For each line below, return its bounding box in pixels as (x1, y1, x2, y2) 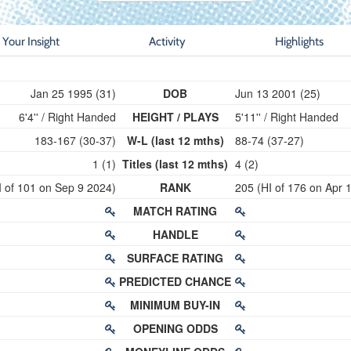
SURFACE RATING (127, 250, 224, 266)
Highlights (275, 34, 324, 49)
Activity (148, 34, 186, 49)
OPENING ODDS (132, 320, 218, 336)
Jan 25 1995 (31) (31, 85, 117, 101)
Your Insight (2, 34, 60, 49)
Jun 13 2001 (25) (234, 85, 320, 101)
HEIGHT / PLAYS (132, 109, 219, 125)
